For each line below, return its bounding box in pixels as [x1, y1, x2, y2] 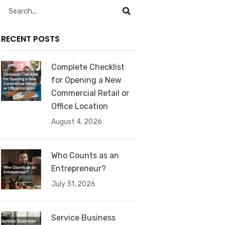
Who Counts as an [51, 150, 119, 160]
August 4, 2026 [51, 117, 102, 126]
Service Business [51, 212, 116, 222]
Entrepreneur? [51, 163, 106, 173]
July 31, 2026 [51, 179, 95, 188]
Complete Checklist [51, 62, 125, 72]
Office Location [51, 101, 108, 111]
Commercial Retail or [51, 88, 129, 98]
